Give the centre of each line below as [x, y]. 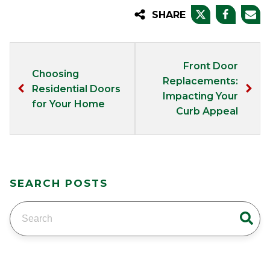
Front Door [211, 66]
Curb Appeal [207, 111]
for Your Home [68, 104]
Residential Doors [76, 89]
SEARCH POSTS [59, 184]
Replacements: [200, 81]
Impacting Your [200, 96]
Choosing [55, 74]
